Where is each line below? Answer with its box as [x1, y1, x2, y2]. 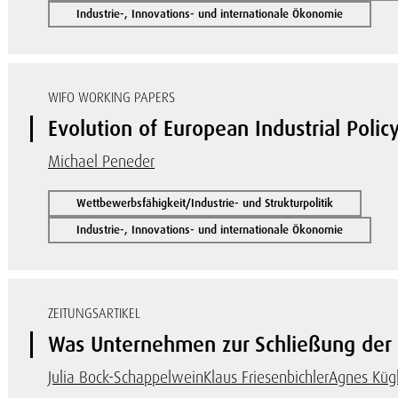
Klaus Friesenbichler [203, 367, 330, 387]
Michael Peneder [48, 151, 155, 171]
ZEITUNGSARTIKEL [48, 305, 141, 322]
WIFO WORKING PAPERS [48, 89, 176, 107]
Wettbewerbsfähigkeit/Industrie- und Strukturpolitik [76, 195, 334, 211]
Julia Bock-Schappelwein [48, 367, 204, 387]
